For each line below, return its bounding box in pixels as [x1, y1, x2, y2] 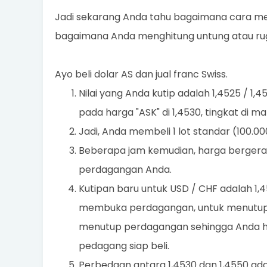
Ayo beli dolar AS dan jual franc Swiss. [55, 67, 228, 81]
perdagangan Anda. [79, 163, 172, 176]
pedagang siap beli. [79, 239, 169, 253]
